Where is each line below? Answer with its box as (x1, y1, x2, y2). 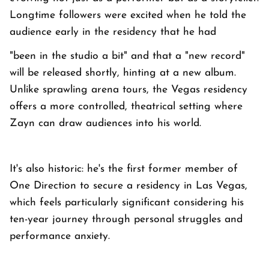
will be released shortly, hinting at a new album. (10, 68, 236, 79)
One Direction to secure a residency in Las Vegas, (10, 181, 247, 192)
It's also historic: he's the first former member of (10, 164, 238, 175)
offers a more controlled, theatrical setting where (10, 101, 243, 112)
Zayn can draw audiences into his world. (10, 118, 201, 129)
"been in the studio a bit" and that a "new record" (10, 51, 245, 62)
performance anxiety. (10, 231, 113, 242)
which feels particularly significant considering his (10, 198, 244, 208)
